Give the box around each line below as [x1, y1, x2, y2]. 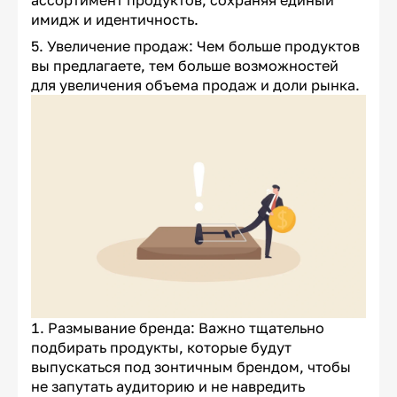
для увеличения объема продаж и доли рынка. [31, 76, 360, 95]
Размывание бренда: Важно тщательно [48, 319, 324, 338]
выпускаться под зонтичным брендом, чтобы [31, 358, 351, 377]
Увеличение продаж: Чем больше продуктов [47, 37, 360, 56]
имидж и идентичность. [31, 11, 198, 29]
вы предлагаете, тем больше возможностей [31, 57, 339, 75]
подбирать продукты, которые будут [31, 339, 292, 357]
